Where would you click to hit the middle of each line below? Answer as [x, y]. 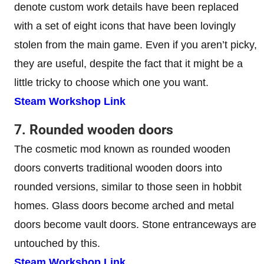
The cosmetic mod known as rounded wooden [122, 149]
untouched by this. [57, 244]
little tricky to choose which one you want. [111, 83]
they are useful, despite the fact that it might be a [128, 64]
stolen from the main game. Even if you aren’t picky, [136, 45]
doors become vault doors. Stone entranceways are [135, 225]
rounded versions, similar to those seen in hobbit [128, 187]
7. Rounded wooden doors [94, 130]
